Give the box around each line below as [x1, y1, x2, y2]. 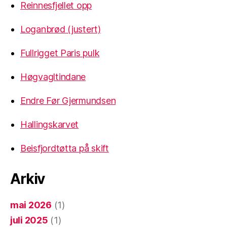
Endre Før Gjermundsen [20, 95, 116, 106]
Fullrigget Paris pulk [20, 48, 100, 59]
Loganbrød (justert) [20, 24, 101, 35]
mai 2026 [10, 200, 52, 211]
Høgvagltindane [20, 71, 86, 83]
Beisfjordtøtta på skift [20, 143, 109, 154]
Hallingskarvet [20, 119, 79, 130]
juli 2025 [10, 215, 48, 226]
